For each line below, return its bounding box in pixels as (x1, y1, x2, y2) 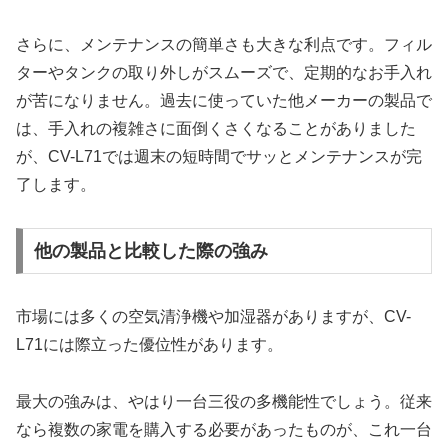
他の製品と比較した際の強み (33, 241, 268, 262)
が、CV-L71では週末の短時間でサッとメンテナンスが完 (16, 148, 422, 166)
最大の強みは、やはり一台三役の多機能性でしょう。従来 (16, 392, 432, 410)
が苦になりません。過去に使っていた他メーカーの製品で (16, 92, 432, 110)
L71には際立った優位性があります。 (16, 336, 283, 354)
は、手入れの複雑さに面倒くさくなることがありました (16, 120, 416, 138)
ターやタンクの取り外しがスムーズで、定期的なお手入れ (16, 64, 432, 82)
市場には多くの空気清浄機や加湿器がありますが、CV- (16, 308, 411, 326)
